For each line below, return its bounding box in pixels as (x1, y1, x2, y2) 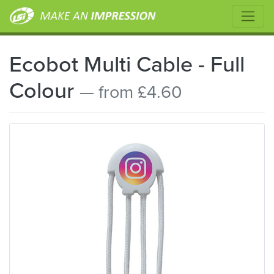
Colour (9, 74, 80, 105)
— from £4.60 (80, 79, 182, 103)
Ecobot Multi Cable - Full (9, 48, 245, 79)
